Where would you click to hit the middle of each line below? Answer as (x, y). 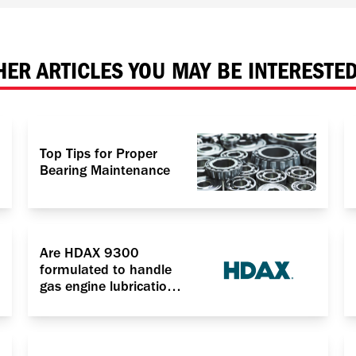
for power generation (104, 304)
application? (77, 320)
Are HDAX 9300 (89, 253)
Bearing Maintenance (104, 170)
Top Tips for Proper (98, 153)
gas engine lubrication (107, 287)
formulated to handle (105, 270)
